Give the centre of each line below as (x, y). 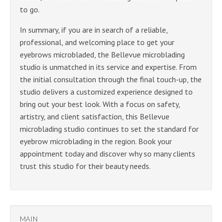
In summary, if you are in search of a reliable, (94, 29)
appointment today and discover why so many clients (108, 153)
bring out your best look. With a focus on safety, (100, 104)
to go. (30, 9)
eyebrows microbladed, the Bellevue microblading (102, 54)
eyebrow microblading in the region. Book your (96, 141)
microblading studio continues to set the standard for (109, 129)
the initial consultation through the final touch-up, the (111, 79)
